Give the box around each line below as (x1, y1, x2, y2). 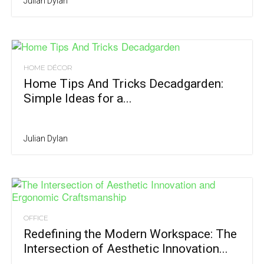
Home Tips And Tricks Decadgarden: (24, 77, 223, 91)
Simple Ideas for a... (24, 91, 132, 105)
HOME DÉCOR (24, 63, 72, 72)
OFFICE (24, 213, 48, 222)
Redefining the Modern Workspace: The (24, 227, 237, 241)
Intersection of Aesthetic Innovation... (24, 242, 228, 256)
